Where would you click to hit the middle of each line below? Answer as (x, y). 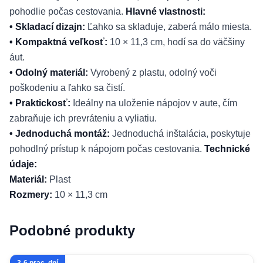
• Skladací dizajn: (47, 27)
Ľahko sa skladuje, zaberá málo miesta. (168, 27)
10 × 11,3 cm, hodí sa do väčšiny (176, 42)
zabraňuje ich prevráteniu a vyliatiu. (83, 118)
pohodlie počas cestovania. (68, 11)
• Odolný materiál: (49, 73)
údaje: (23, 164)
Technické (227, 149)
